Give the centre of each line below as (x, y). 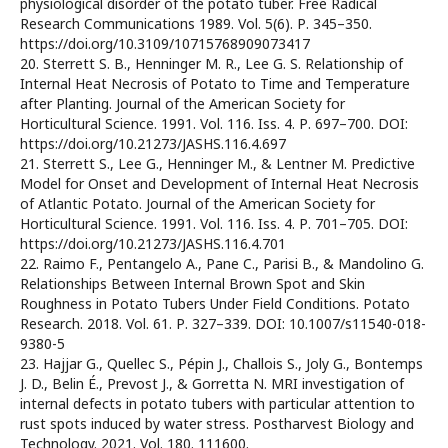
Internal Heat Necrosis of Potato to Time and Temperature (215, 84)
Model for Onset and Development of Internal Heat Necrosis (219, 184)
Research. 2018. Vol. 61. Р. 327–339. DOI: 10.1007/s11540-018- (223, 324)
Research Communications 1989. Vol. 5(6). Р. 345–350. (196, 24)
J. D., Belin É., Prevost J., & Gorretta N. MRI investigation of (212, 384)
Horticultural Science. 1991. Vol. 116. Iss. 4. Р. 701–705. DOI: (214, 224)
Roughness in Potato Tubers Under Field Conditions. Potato (215, 304)
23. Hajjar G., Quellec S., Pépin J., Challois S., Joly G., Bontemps (221, 364)
